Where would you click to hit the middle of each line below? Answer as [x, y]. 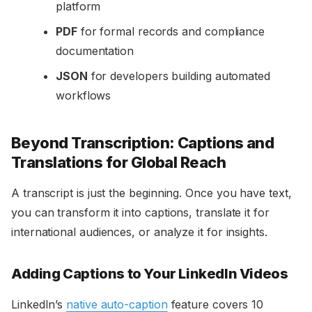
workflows [84, 96]
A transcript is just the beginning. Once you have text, [151, 193]
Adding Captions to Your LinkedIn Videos [150, 274]
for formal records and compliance [171, 32]
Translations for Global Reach [119, 163]
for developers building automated [179, 76]
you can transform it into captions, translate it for [140, 213]
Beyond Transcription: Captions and [143, 143]
